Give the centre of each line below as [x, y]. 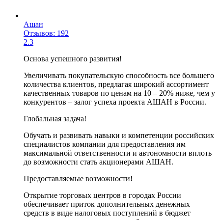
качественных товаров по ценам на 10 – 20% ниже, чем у [119, 93]
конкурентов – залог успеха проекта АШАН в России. [115, 102]
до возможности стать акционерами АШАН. [98, 162]
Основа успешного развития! [73, 58]
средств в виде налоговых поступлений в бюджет [107, 213]
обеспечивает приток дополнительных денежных [107, 204]
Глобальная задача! [55, 118]
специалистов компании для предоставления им [105, 144]
